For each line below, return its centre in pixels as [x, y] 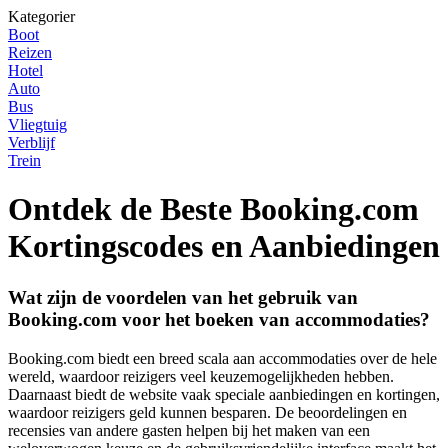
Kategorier [41, 16]
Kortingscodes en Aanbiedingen [224, 246]
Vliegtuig [37, 124]
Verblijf [31, 142]
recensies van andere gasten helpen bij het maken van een [189, 430]
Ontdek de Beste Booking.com [213, 209]
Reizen [30, 52]
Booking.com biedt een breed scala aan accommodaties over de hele [222, 358]
